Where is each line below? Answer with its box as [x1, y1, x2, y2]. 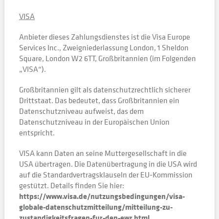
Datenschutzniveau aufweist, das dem [19, 106, 144, 116]
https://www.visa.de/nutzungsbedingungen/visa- [19, 191, 185, 201]
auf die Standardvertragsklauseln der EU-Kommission [19, 169, 193, 180]
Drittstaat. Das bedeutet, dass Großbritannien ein [19, 95, 179, 106]
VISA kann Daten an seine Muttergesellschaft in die [19, 148, 187, 158]
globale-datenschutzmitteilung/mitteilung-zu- [19, 201, 173, 212]
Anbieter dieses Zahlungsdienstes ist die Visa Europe [19, 31, 190, 42]
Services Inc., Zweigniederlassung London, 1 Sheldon [19, 42, 189, 53]
